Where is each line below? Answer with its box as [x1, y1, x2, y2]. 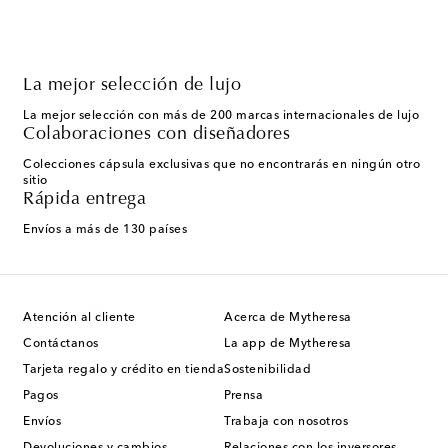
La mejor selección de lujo [23, 77, 241, 95]
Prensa [224, 390, 263, 402]
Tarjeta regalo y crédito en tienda [23, 364, 224, 376]
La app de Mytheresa [224, 338, 352, 350]
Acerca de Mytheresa [224, 312, 352, 324]
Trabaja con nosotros [224, 416, 348, 428]
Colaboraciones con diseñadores [23, 126, 290, 144]
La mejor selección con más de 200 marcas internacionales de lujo [23, 110, 419, 122]
